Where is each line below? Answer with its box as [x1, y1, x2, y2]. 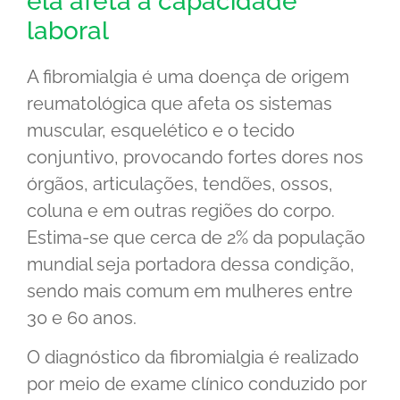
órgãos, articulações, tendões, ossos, [27, 172, 333, 195]
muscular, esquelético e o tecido [27, 119, 295, 141]
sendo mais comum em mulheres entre [27, 279, 353, 302]
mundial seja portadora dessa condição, [27, 253, 354, 275]
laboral [27, 15, 109, 46]
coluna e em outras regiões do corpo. [27, 199, 335, 221]
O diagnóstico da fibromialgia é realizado [27, 346, 359, 369]
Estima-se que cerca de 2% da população [27, 226, 365, 248]
